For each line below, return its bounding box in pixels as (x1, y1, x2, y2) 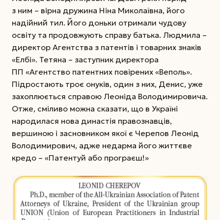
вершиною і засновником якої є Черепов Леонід (12, 128, 199, 138)
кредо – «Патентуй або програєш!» (12, 152, 149, 163)
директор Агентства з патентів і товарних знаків (12, 42, 201, 52)
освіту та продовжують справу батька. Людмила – (12, 29, 207, 40)
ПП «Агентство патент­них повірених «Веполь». (12, 66, 192, 77)
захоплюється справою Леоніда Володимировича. (12, 91, 208, 101)
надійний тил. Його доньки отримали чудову (12, 17, 186, 27)
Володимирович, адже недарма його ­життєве (12, 140, 192, 150)
